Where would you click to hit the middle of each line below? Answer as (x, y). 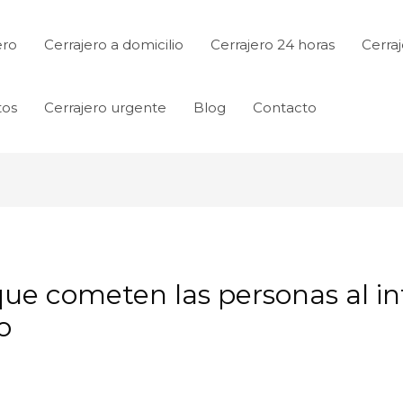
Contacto (285, 107)
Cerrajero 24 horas (273, 45)
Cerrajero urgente (105, 107)
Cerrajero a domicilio (114, 45)
